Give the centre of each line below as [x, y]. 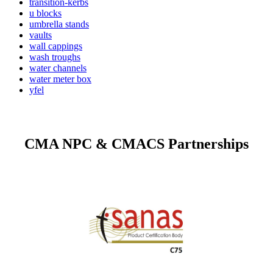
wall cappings [56, 46]
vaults [41, 35]
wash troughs [55, 57]
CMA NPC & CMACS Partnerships [136, 144]
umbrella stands [59, 24]
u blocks [45, 13]
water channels [58, 68]
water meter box [60, 79]
